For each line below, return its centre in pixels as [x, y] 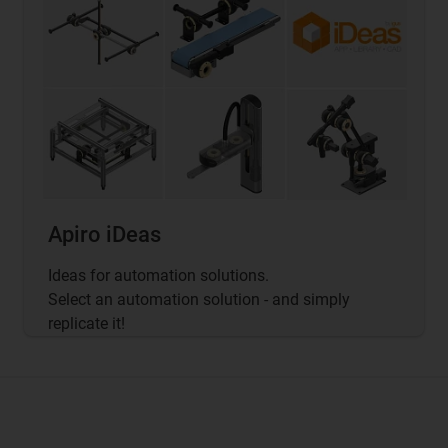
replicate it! [86, 323]
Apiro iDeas [104, 234]
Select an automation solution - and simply [199, 299]
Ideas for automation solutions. [158, 275]
